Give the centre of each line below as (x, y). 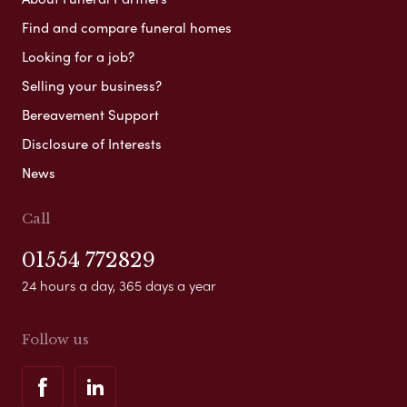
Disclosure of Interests (92, 143)
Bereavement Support (90, 114)
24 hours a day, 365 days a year (119, 285)
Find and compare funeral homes (127, 27)
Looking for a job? (78, 56)
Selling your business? (92, 85)
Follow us (55, 339)
